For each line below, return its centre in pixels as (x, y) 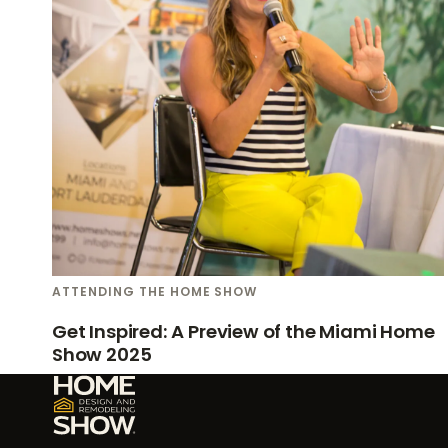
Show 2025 (102, 355)
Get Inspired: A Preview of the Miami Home (243, 332)
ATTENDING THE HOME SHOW (155, 292)
